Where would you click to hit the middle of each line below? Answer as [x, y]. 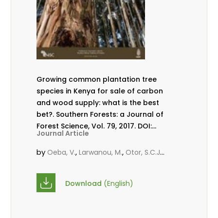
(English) [119, 184]
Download [85, 184]
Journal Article [63, 134]
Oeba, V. [62, 153]
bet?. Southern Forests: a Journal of [46, 115]
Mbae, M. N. [102, 164]
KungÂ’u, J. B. [58, 164]
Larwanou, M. [101, 153]
